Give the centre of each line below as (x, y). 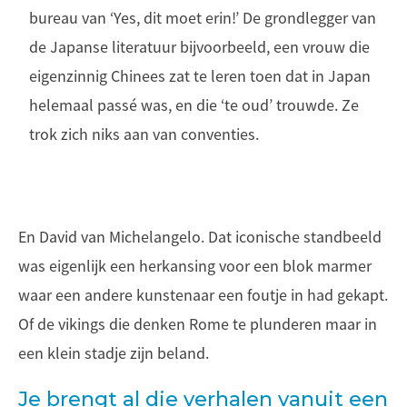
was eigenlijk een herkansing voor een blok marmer (195, 266)
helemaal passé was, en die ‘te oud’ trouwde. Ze (194, 105)
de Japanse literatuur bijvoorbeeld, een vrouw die (199, 47)
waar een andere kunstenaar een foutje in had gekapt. (203, 295)
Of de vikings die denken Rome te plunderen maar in (198, 324)
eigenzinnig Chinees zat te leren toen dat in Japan (200, 76)
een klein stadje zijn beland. (114, 353)
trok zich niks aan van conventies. (144, 134)
